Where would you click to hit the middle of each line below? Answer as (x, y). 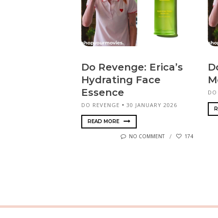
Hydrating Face (121, 80)
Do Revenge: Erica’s (132, 67)
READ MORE (104, 121)
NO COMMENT (147, 136)
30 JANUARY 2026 (152, 105)
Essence (103, 93)
